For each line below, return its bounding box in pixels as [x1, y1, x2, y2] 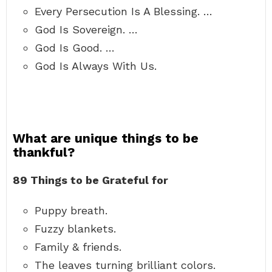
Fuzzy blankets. [35, 222, 116, 235]
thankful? [13, 144, 75, 160]
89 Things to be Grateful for [13, 174, 168, 186]
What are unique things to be [13, 131, 199, 146]
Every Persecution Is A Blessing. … [35, 5, 212, 18]
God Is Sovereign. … [35, 23, 138, 36]
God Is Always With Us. [35, 59, 157, 72]
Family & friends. [35, 240, 121, 253]
